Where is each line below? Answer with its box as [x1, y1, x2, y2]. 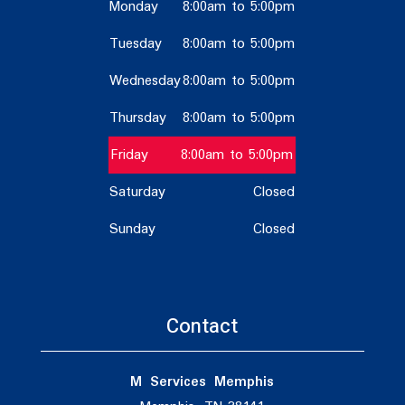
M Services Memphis [130, 371, 275, 394]
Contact [166, 312, 239, 342]
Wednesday [109, 70, 182, 92]
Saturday [109, 181, 166, 203]
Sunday [109, 218, 156, 240]
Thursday [109, 107, 167, 129]
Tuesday [109, 33, 163, 55]
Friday [111, 144, 149, 166]
